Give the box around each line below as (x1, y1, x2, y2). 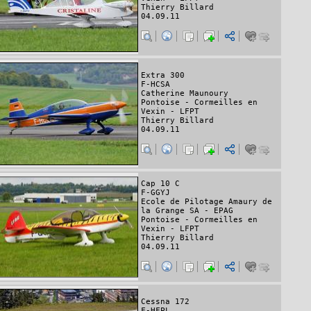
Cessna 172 (141, 296, 190, 306)
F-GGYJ (141, 188, 170, 198)
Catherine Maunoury (141, 88, 228, 98)
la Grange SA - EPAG (141, 206, 233, 216)
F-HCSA (141, 79, 170, 89)
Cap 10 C (141, 179, 180, 189)
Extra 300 (141, 70, 185, 80)
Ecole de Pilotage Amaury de (141, 197, 272, 207)
